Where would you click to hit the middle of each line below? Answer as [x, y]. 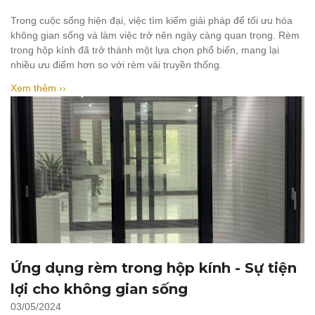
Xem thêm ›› [38, 88]
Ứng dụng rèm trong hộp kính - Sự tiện [154, 268]
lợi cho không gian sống [99, 289]
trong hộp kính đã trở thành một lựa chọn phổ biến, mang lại [145, 50]
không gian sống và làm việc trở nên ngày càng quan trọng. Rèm [155, 35]
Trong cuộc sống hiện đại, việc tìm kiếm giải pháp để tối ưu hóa [152, 20]
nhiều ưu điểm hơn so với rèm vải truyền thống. [116, 65]
